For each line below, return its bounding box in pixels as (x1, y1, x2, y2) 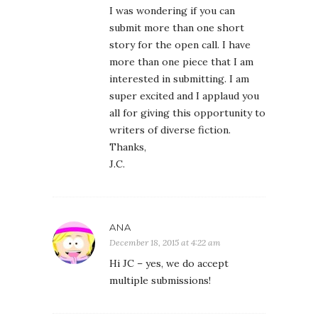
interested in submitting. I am (109, 72, 249, 86)
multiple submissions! (109, 274, 211, 287)
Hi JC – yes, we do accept (109, 257, 229, 270)
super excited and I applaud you (109, 89, 259, 103)
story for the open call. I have (109, 38, 251, 52)
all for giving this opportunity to (109, 106, 265, 120)
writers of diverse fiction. (109, 124, 231, 137)
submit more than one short (109, 21, 244, 35)
